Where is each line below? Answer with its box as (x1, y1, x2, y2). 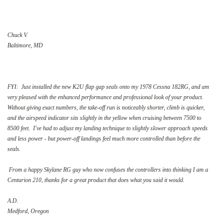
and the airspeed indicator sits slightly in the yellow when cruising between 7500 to (7, 114, 201, 121)
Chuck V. (7, 31, 28, 38)
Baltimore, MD (7, 41, 43, 49)
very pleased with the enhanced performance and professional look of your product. (7, 93, 205, 101)
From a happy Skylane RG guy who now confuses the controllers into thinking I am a (7, 166, 208, 173)
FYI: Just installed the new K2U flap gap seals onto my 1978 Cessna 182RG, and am (7, 83, 209, 90)
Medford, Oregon (7, 207, 49, 215)
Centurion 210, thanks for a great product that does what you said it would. (7, 176, 184, 184)
